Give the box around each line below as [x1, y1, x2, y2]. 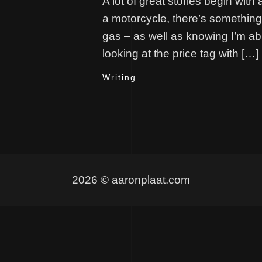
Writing [102, 73, 136, 82]
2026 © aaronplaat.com [72, 174, 190, 186]
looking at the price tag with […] [102, 47, 258, 60]
